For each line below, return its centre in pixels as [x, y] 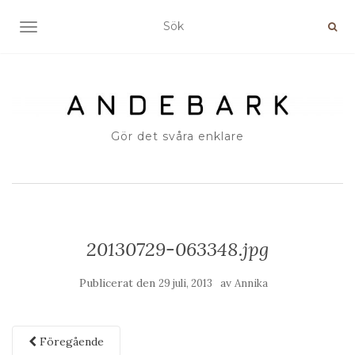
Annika [251, 284]
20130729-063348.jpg [177, 250]
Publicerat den [119, 283]
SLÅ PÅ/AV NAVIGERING [97, 29]
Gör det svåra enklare [177, 137]
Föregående [70, 342]
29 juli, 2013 [185, 284]
